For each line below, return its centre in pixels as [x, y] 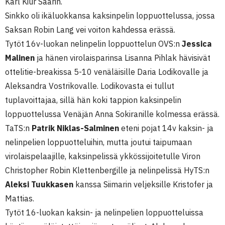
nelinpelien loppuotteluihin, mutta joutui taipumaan [98, 142]
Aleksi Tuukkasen [39, 184]
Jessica [197, 44]
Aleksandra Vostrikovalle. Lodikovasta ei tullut [90, 86]
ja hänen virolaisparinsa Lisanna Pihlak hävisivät [123, 58]
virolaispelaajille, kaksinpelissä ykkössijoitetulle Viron [103, 156]
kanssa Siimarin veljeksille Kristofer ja [143, 184]
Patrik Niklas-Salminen [75, 128]
